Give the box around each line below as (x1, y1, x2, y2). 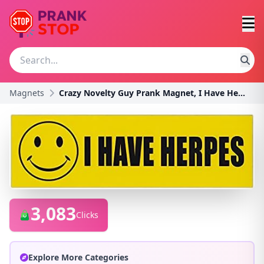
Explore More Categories (28, 251, 128, 263)
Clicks (76, 209, 98, 220)
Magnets (9, 87, 44, 98)
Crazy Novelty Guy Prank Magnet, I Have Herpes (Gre (238, 87, 245, 98)
